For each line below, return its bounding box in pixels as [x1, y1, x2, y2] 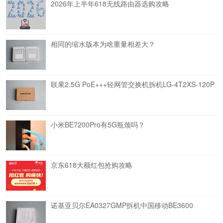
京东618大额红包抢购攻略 [51, 159, 132, 170]
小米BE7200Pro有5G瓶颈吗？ [51, 119, 145, 129]
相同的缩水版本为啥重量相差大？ [51, 38, 155, 49]
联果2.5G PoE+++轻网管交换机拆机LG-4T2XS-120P [51, 79, 215, 89]
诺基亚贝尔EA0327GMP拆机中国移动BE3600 [51, 200, 193, 210]
